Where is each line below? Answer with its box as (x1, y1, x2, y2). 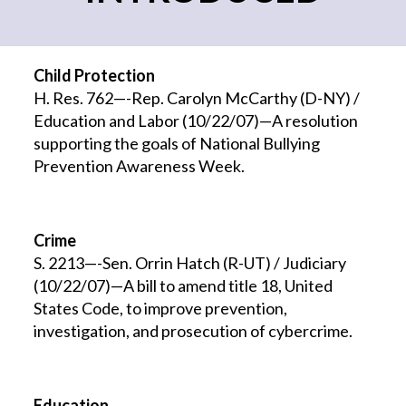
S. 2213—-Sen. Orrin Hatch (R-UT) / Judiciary (34, 253, 347, 273)
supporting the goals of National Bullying (34, 133, 321, 153)
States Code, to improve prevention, (34, 298, 288, 318)
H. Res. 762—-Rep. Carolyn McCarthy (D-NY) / (34, 88, 361, 108)
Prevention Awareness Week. (34, 156, 246, 176)
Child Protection (34, 65, 156, 85)
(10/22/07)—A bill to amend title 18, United (34, 275, 333, 295)
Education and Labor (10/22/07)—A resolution (34, 111, 359, 130)
